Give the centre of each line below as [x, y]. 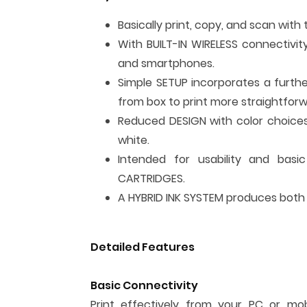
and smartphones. [166, 63]
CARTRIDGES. [151, 179]
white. [134, 140]
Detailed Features [143, 247]
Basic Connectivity [144, 285]
